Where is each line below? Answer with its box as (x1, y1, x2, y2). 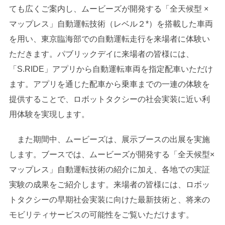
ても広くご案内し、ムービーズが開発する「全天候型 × (9, 5, 208, 14)
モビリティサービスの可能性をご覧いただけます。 (9, 210, 210, 219)
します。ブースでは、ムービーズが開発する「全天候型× (9, 150, 214, 159)
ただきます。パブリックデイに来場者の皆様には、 (9, 50, 194, 59)
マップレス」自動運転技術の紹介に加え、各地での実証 (9, 165, 210, 174)
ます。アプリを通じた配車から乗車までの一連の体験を (9, 80, 210, 89)
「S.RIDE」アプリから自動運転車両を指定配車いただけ (9, 65, 213, 74)
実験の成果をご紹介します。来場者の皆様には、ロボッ (9, 180, 210, 189)
